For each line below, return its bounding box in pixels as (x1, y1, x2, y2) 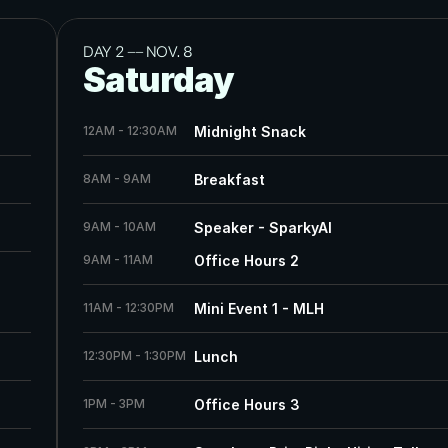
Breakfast (193, 171, 265, 189)
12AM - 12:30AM (83, 123, 177, 139)
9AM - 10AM (83, 219, 156, 235)
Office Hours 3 (193, 396, 300, 414)
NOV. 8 (142, 43, 193, 62)
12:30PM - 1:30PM (83, 348, 186, 364)
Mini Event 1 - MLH (193, 300, 324, 318)
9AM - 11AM (83, 252, 153, 268)
